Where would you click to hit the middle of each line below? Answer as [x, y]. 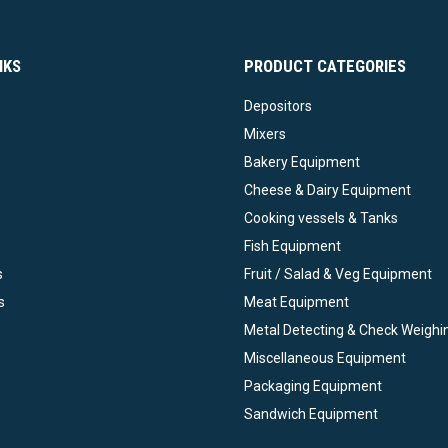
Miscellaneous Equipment [325, 358]
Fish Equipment [292, 246]
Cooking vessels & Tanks [321, 218]
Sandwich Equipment [311, 414]
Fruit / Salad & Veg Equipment [338, 274]
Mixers [265, 134]
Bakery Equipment [302, 162]
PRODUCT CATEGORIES [325, 66]
